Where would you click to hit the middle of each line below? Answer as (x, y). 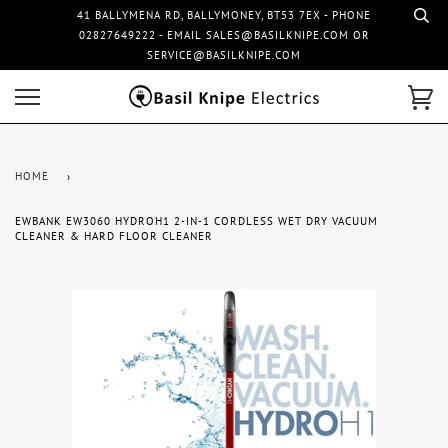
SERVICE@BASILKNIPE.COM (224, 55)
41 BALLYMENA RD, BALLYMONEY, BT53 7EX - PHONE (224, 15)
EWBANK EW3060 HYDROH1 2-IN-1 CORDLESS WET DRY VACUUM (196, 221)
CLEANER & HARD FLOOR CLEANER (114, 236)
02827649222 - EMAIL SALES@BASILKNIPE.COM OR (224, 35)
